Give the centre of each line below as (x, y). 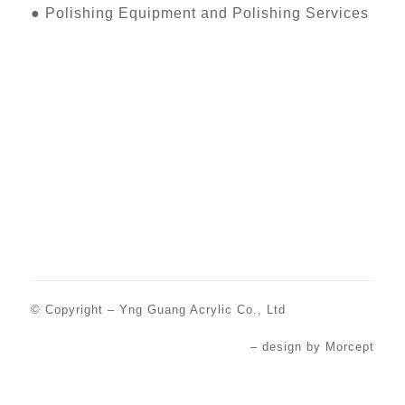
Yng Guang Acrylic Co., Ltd (202, 310)
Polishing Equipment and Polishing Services (207, 14)
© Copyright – (75, 310)
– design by (288, 347)
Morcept (350, 347)
